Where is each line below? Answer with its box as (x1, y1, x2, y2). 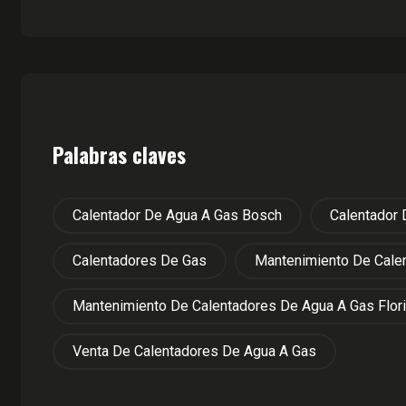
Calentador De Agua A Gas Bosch (72, 206, 282, 224)
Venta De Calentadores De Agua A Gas (72, 342, 316, 360)
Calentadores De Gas (72, 251, 207, 269)
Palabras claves (53, 139, 186, 170)
